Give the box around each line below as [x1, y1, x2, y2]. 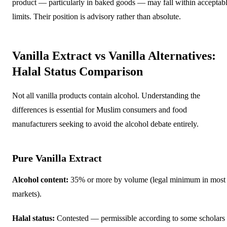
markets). [12, 189, 42, 198]
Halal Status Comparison [12, 64, 143, 78]
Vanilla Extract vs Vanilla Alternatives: [12, 49, 216, 62]
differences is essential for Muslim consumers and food [12, 105, 187, 114]
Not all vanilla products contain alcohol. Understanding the [12, 91, 200, 100]
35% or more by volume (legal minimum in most [68, 175, 225, 184]
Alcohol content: [12, 175, 68, 184]
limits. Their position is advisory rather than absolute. [12, 12, 181, 21]
